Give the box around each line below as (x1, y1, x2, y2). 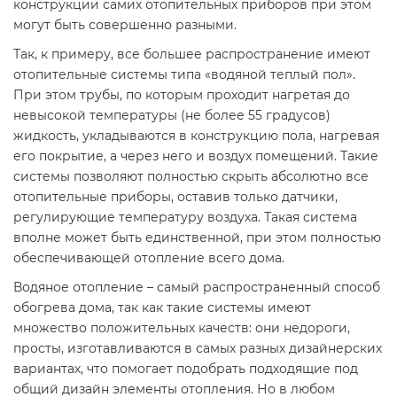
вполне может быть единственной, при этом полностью (13, 230, 381, 245)
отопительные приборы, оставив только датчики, (13, 189, 338, 205)
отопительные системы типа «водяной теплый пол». (13, 66, 355, 82)
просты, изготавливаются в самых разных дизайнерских (13, 340, 382, 356)
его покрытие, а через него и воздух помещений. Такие (13, 148, 378, 164)
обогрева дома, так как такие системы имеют (13, 300, 311, 315)
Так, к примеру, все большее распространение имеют (13, 46, 370, 62)
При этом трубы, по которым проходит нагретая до (13, 87, 350, 103)
